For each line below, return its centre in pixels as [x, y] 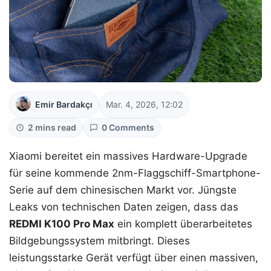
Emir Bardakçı [64, 104]
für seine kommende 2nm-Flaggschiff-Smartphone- [135, 173]
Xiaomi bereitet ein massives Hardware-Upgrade [128, 156]
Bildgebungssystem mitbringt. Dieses [100, 240]
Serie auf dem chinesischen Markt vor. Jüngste [123, 190]
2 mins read [52, 127]
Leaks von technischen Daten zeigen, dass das [124, 207]
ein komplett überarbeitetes [183, 224]
